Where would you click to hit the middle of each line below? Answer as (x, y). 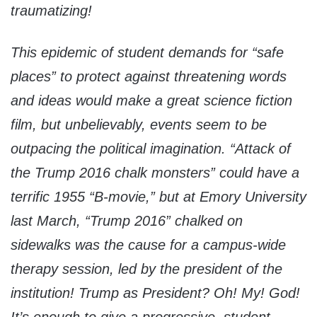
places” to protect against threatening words (149, 77)
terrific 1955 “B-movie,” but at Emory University (158, 197)
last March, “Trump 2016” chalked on (127, 221)
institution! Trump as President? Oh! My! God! (155, 293)
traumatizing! (51, 11)
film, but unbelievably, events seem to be (139, 125)
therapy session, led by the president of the (146, 269)
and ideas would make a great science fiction (151, 101)
